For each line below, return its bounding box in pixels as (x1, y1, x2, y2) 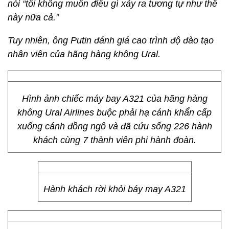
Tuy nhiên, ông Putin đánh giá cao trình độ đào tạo (8, 35, 214, 45)
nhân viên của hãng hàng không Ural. (8, 49, 161, 59)
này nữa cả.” (8, 12, 59, 22)
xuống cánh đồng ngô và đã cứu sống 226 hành (17, 121, 212, 131)
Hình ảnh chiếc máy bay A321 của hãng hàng (21, 94, 208, 104)
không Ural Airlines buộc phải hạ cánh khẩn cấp (17, 107, 212, 118)
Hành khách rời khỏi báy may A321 (43, 184, 186, 194)
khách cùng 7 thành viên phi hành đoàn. (33, 135, 196, 145)
